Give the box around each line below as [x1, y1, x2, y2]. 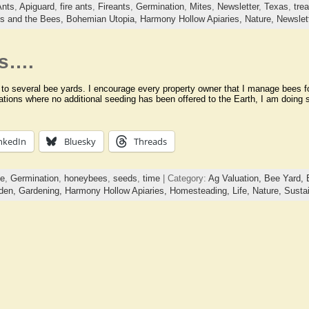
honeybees [63, 172, 108, 183]
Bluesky [63, 134, 96, 148]
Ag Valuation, [208, 172, 264, 183]
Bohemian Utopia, [66, 14, 140, 25]
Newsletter [217, 1, 259, 12]
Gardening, [18, 185, 65, 196]
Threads [133, 134, 167, 148]
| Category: [159, 172, 208, 183]
